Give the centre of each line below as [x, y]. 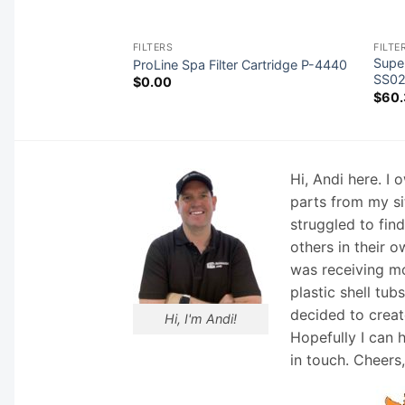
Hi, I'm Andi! [201, 319]
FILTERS [153, 47]
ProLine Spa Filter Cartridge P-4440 [240, 64]
